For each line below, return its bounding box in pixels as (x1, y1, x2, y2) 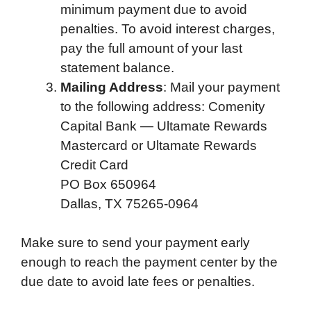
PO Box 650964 (60, 176, 156, 192)
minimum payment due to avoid (60, 1, 247, 17)
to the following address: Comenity (60, 99, 265, 114)
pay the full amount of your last (60, 40, 242, 56)
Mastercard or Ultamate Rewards (60, 137, 257, 153)
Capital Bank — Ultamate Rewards (60, 118, 267, 133)
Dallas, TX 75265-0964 (60, 196, 199, 211)
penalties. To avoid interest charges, (60, 21, 275, 36)
